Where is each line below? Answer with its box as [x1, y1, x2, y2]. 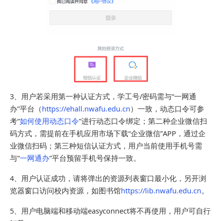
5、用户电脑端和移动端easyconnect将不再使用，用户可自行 [10, 206, 211, 216]
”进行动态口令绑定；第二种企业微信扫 [79, 116, 207, 126]
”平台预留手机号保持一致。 [49, 153, 141, 163]
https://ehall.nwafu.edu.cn [42, 104, 130, 114]
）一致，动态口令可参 [130, 104, 204, 114]
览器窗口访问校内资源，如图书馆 [10, 185, 121, 196]
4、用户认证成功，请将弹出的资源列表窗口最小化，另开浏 [10, 173, 206, 184]
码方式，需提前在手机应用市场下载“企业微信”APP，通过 [10, 128, 198, 139]
